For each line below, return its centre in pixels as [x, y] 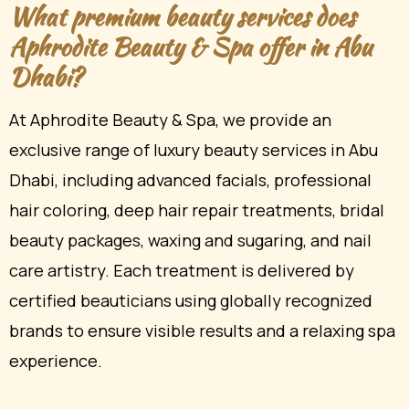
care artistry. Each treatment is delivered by [182, 270]
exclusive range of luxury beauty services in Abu [194, 149]
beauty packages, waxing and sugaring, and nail [190, 240]
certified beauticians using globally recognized [191, 300]
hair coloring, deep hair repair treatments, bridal [197, 210]
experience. [56, 360]
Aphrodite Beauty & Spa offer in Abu [190, 47]
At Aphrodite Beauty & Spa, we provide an [170, 119]
